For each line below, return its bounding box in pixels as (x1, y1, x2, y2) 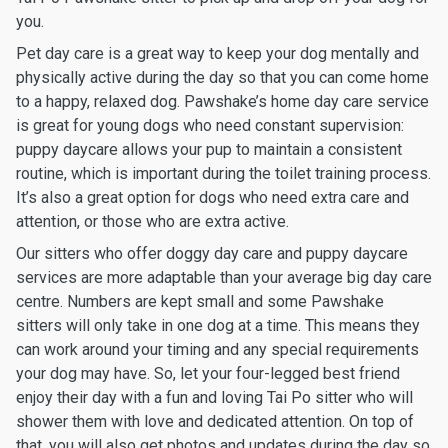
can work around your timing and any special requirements (16, 340, 419, 359)
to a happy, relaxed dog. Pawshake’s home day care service (16, 92, 429, 111)
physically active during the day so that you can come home (16, 68, 429, 87)
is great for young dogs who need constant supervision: (16, 116, 404, 135)
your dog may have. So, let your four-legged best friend (16, 364, 400, 383)
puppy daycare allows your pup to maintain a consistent (16, 140, 402, 159)
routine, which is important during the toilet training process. (16, 164, 431, 183)
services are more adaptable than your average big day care (16, 268, 432, 287)
